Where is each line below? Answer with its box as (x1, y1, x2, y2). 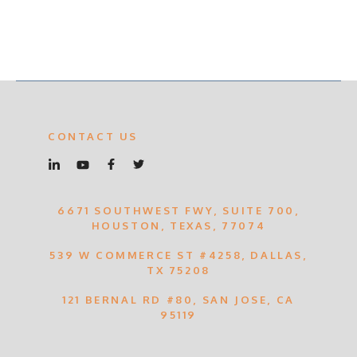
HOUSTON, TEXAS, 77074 (91, 218, 266, 232)
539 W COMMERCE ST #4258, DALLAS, (49, 248, 308, 261)
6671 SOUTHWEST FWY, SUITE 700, (57, 203, 300, 217)
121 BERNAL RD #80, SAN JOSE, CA (62, 292, 295, 306)
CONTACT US (48, 129, 138, 143)
